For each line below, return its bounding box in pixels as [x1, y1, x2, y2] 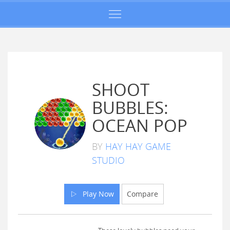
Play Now [78, 188, 114, 199]
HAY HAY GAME [105, 140, 171, 152]
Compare [127, 188, 159, 199]
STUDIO [92, 154, 125, 166]
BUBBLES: [92, 96, 168, 119]
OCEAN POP [92, 114, 187, 137]
